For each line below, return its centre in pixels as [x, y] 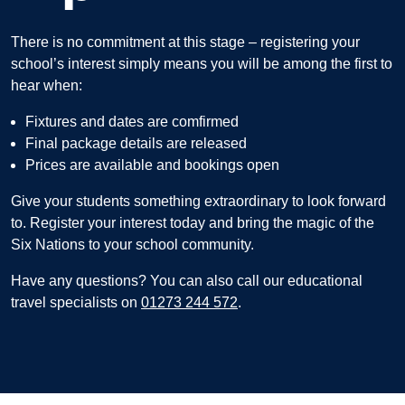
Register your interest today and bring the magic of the [202, 222]
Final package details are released [136, 143]
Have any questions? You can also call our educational [187, 280]
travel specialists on [76, 302]
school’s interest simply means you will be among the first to [202, 63]
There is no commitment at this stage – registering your [185, 42]
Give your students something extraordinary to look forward [198, 201]
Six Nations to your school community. [132, 244]
